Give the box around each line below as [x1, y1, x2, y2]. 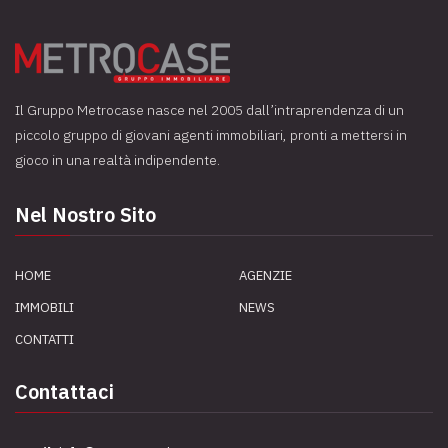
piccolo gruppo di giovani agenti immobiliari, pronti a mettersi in [15, 126, 407, 144]
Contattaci [15, 378, 114, 405]
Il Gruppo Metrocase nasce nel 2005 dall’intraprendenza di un [15, 101, 404, 119]
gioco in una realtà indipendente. [15, 151, 220, 169]
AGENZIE [239, 267, 292, 284]
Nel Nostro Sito [15, 201, 156, 228]
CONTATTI [15, 331, 74, 348]
